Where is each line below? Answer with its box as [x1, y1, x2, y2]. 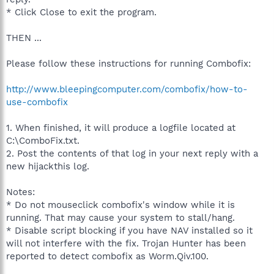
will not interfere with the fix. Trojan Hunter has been [6, 238, 246, 249]
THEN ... [6, 32, 42, 43]
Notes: [6, 187, 35, 198]
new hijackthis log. [6, 161, 89, 172]
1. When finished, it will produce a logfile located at [6, 122, 235, 133]
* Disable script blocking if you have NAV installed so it [6, 225, 253, 236]
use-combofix [6, 97, 68, 108]
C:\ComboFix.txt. [6, 135, 80, 146]
